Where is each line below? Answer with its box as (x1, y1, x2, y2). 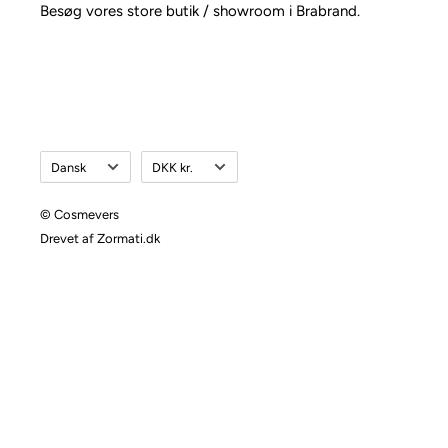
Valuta (140, 154, 177, 170)
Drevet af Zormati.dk (40, 231, 160, 247)
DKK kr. (152, 159, 193, 175)
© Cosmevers (40, 207, 119, 223)
